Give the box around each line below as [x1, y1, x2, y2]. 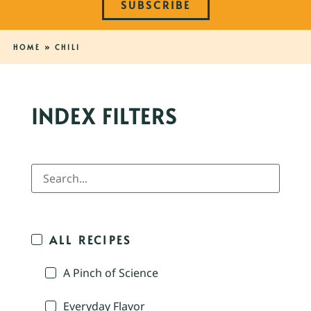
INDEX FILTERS [31, 101, 178, 131]
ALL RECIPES [49, 232, 132, 248]
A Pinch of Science [63, 265, 158, 281]
